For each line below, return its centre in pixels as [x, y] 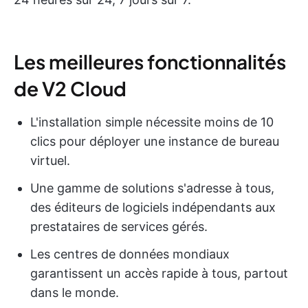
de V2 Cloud [70, 88]
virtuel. [50, 160]
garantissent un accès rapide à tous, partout [159, 273]
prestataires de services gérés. [119, 226]
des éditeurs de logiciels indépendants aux [153, 207]
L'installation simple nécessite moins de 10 [152, 122]
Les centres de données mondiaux [130, 254]
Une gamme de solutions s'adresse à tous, [152, 188]
